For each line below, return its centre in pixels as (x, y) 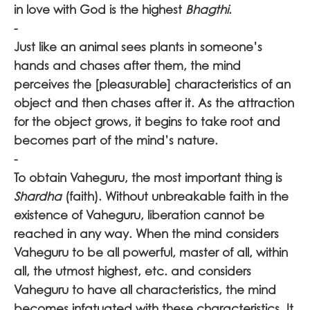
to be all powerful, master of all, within (180, 252)
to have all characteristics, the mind (174, 290)
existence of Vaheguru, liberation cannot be (139, 215)
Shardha (38, 196)
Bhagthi (207, 9)
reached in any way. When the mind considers (146, 234)
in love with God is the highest (100, 9)
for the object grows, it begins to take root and (147, 121)
